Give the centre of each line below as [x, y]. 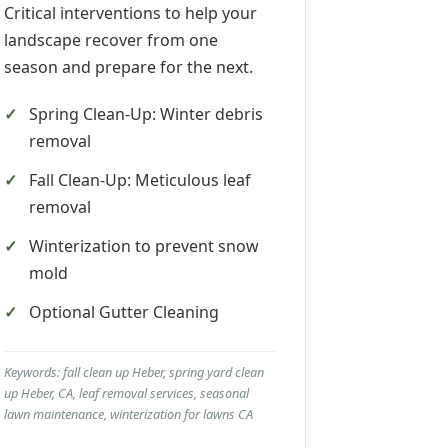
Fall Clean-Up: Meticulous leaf [139, 180]
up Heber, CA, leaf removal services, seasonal [126, 393]
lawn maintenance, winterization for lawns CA [128, 414]
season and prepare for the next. [128, 67]
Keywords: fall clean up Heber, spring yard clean [133, 372]
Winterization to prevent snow [143, 246]
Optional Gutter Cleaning [123, 312]
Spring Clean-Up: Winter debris [145, 114]
